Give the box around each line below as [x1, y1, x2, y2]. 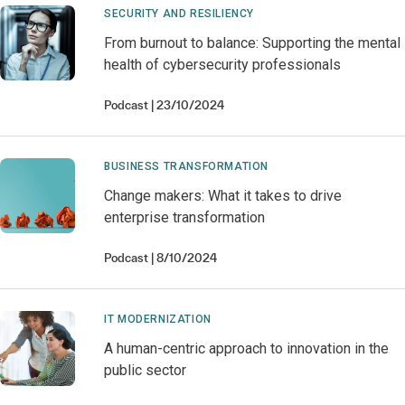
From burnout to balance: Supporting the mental [104, 34, 401, 52]
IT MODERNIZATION [104, 313, 212, 325]
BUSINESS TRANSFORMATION [104, 160, 268, 173]
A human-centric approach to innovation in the [104, 340, 390, 357]
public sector [104, 362, 187, 379]
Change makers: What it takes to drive [104, 187, 343, 204]
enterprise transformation [104, 209, 266, 226]
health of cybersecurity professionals [104, 56, 342, 73]
